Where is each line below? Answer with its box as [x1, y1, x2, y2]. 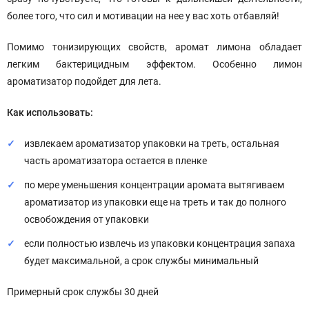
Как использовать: [7, 107, 93, 118]
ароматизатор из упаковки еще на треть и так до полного [24, 197, 286, 208]
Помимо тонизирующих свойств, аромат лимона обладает [7, 41, 302, 52]
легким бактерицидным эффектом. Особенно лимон [7, 59, 302, 70]
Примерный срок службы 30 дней [7, 286, 159, 297]
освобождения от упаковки [24, 214, 149, 225]
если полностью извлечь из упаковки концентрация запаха [24, 238, 295, 249]
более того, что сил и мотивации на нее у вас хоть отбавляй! [7, 10, 279, 21]
